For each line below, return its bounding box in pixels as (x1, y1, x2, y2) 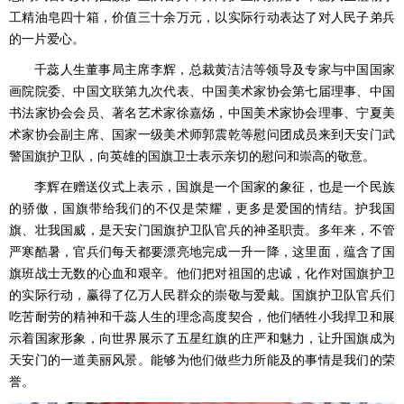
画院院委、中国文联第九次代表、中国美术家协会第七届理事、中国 (9, 85, 395, 99)
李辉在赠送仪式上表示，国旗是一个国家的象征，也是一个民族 (34, 180, 395, 195)
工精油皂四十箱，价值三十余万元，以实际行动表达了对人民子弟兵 (9, 11, 395, 25)
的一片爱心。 (9, 32, 85, 47)
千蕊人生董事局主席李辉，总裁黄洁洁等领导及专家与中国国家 (34, 63, 395, 78)
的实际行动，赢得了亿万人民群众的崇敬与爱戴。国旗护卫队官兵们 (9, 289, 395, 303)
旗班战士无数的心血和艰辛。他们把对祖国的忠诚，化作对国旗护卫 (9, 267, 395, 281)
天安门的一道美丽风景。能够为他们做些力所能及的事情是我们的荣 (9, 353, 395, 368)
